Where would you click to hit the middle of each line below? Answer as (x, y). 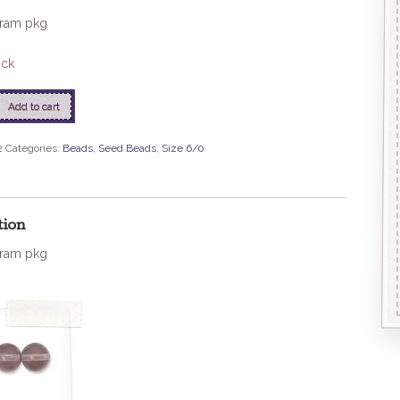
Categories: (33, 149)
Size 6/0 (183, 149)
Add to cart (34, 106)
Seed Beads (127, 149)
